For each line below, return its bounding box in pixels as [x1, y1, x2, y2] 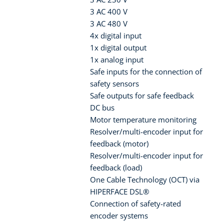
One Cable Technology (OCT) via [90, 174, 199, 185]
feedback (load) [90, 162, 142, 173]
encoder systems [90, 210, 148, 221]
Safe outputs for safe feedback [90, 90, 194, 101]
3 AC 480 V [90, 18, 127, 29]
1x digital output [90, 42, 146, 53]
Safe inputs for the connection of [90, 66, 202, 77]
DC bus [90, 102, 114, 113]
